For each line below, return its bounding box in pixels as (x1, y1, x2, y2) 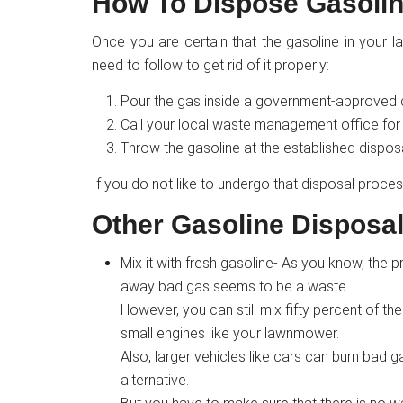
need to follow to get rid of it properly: (92, 57, 329, 74)
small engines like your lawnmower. (121, 325, 339, 342)
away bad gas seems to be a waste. (121, 278, 349, 295)
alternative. (121, 372, 189, 389)
